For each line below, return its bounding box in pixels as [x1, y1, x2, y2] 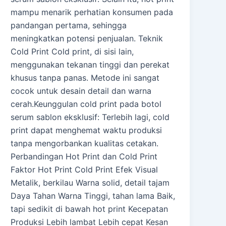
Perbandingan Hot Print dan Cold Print [11, 151, 158, 162]
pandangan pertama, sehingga [11, 20, 127, 31]
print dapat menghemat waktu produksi [11, 125, 162, 136]
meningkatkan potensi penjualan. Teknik [11, 33, 163, 44]
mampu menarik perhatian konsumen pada [11, 7, 174, 18]
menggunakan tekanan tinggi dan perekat [11, 60, 170, 70]
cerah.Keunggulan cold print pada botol [11, 99, 162, 109]
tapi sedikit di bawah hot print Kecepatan [11, 204, 168, 214]
